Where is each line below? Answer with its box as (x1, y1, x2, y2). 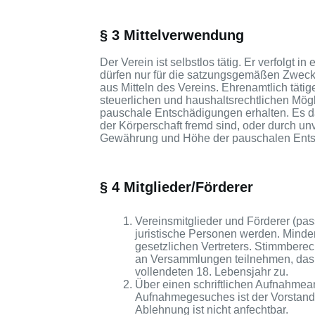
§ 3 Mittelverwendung (100, 27, 244, 44)
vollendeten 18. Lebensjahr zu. (135, 266, 288, 278)
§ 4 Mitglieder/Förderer (100, 179, 253, 195)
